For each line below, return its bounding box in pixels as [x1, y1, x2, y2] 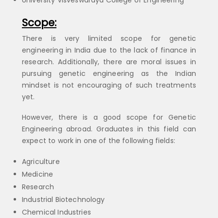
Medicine [22, 169, 54, 180]
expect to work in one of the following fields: [22, 135, 175, 145]
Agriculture [22, 157, 60, 167]
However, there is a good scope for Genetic [22, 112, 196, 122]
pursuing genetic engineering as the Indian [22, 68, 196, 78]
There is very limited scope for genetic [22, 33, 196, 43]
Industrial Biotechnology [22, 195, 105, 205]
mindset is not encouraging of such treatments [22, 80, 196, 90]
